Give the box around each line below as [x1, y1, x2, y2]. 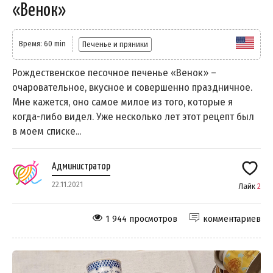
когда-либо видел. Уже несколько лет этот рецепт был [12, 110, 254, 124]
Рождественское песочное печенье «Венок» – [12, 66, 216, 80]
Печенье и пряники [82, 40, 148, 49]
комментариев [203, 213, 261, 225]
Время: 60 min [19, 39, 66, 49]
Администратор [52, 161, 110, 172]
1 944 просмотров [106, 213, 177, 225]
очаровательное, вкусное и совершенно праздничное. [12, 81, 252, 94]
